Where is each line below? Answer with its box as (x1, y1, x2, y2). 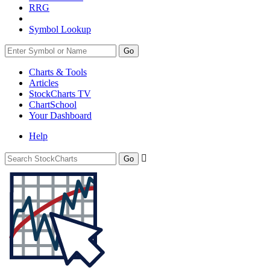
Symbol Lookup (29, 24, 91, 34)
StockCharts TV (29, 89, 91, 99)
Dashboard (50, 110, 92, 121)
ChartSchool (29, 99, 77, 110)
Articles (29, 78, 58, 88)
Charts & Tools (29, 67, 87, 77)
